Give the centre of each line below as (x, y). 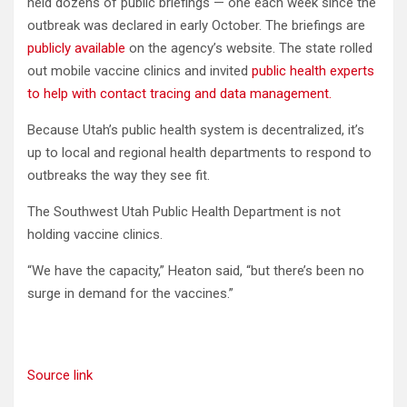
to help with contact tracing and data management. (179, 93)
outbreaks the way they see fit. (119, 175)
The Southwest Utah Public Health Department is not (184, 211)
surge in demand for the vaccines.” (130, 293)
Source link (60, 375)
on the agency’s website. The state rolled (249, 48)
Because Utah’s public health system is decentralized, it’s (196, 129)
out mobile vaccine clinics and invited (139, 70)
